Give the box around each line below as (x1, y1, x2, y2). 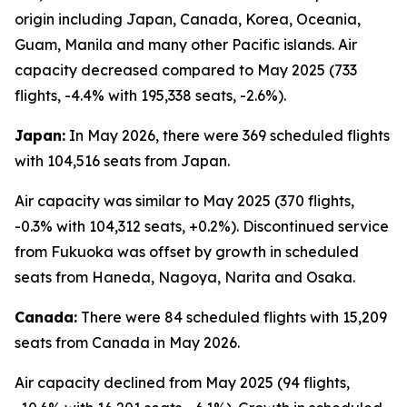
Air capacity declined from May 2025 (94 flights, (15, 373, 350, 392)
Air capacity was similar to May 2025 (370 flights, (15, 192, 354, 210)
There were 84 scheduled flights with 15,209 (77, 308, 387, 326)
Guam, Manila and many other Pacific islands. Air (15, 35, 357, 54)
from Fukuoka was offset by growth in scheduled (15, 243, 359, 261)
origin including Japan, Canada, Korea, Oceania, (15, 10, 361, 28)
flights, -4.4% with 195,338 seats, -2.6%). (15, 86, 286, 104)
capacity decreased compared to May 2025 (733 (15, 61, 357, 79)
